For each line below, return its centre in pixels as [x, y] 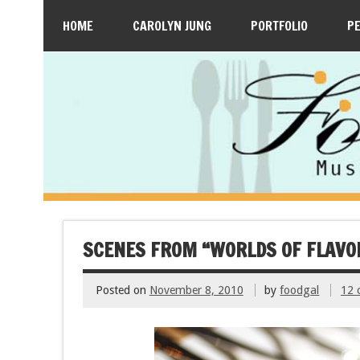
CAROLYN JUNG [172, 26]
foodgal [300, 290]
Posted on [122, 290]
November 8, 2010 [196, 290]
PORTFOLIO [279, 26]
